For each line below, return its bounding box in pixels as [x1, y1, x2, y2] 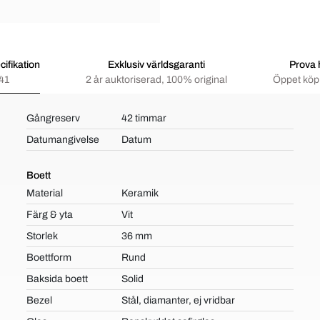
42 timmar [121, 113, 166, 124]
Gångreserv [26, 113, 81, 124]
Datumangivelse [26, 134, 100, 145]
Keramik [121, 188, 159, 199]
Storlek [26, 231, 59, 241]
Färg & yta [26, 209, 74, 220]
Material [26, 188, 64, 199]
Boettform [26, 252, 72, 263]
